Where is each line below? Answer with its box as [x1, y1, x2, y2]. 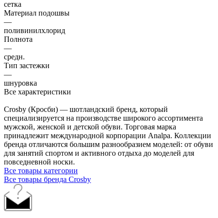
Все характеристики [4, 87, 71, 96]
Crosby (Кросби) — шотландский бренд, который [4, 105, 168, 113]
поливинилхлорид [4, 26, 65, 35]
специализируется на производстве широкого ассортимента [4, 113, 203, 122]
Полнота [4, 35, 33, 43]
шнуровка [4, 78, 37, 87]
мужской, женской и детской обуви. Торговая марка [4, 122, 176, 131]
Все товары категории [4, 166, 78, 175]
